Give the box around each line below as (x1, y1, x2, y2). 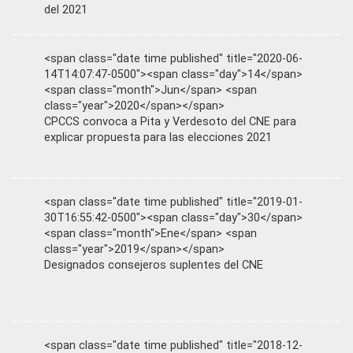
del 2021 (44, 2, 87, 17)
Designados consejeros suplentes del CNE (44, 258, 263, 272)
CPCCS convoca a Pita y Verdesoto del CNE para (44, 114, 296, 128)
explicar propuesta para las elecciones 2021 (44, 130, 272, 144)
